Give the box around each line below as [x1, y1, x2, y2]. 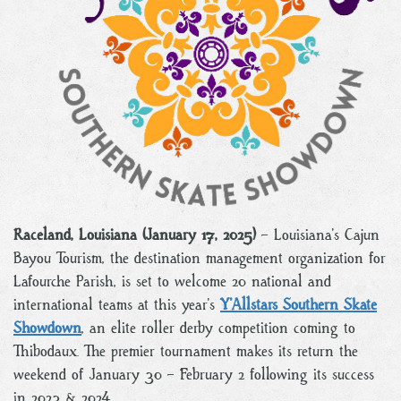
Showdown [13, 317, 81, 338]
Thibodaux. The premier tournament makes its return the [13, 340, 358, 362]
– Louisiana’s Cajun [256, 224, 380, 245]
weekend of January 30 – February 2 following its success [13, 363, 374, 385]
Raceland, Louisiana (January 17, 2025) [13, 224, 256, 245]
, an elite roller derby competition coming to [81, 317, 355, 338]
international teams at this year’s [13, 294, 220, 315]
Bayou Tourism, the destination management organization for [13, 247, 386, 269]
